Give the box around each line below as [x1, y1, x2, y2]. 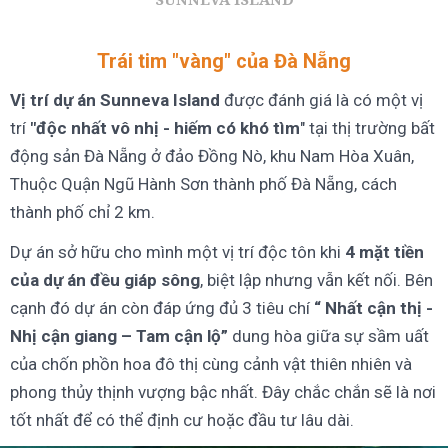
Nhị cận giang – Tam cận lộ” [10, 325, 228, 346]
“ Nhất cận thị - [310, 297, 433, 318]
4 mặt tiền [341, 241, 424, 262]
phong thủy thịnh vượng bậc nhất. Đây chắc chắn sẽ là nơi [10, 381, 436, 402]
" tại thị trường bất [300, 117, 435, 138]
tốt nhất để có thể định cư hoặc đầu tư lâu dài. [10, 409, 354, 430]
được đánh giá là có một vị [224, 89, 423, 110]
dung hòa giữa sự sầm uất [228, 325, 429, 346]
